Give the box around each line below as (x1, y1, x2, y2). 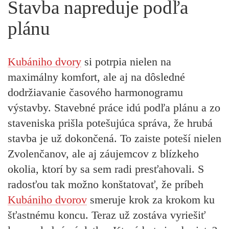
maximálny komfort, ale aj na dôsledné (8, 70, 185, 83)
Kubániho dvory (8, 55, 81, 68)
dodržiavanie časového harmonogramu (8, 85, 183, 99)
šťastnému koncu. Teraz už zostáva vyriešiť (8, 208, 205, 221)
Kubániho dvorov (8, 193, 87, 206)
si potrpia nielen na (81, 55, 171, 68)
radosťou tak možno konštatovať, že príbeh (8, 177, 203, 191)
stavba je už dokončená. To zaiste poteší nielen (8, 131, 221, 145)
